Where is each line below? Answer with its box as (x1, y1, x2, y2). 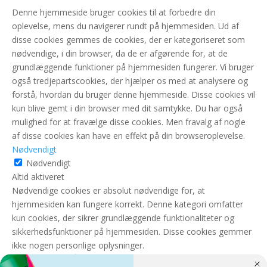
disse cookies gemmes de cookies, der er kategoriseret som (12, 34, 245, 46)
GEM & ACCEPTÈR (12, 253, 83, 265)
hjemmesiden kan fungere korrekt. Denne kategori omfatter (12, 198, 243, 210)
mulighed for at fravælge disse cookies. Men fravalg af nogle (12, 116, 246, 128)
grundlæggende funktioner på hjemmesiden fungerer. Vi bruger (12, 61, 254, 73)
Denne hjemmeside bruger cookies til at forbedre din (12, 7, 216, 18)
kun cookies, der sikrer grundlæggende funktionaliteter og (12, 212, 234, 224)
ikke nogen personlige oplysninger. (12, 240, 144, 252)
